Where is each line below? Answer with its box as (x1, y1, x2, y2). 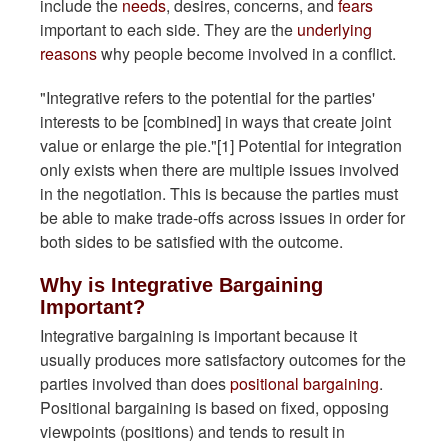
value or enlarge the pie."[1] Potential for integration (40, 134, 402, 158)
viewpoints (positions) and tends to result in (40, 420, 345, 444)
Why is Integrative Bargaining (40, 274, 323, 297)
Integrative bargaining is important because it (40, 324, 357, 348)
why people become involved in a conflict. (97, 42, 396, 66)
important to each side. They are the (40, 18, 297, 42)
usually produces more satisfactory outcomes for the (40, 348, 406, 372)
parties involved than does (40, 372, 230, 396)
